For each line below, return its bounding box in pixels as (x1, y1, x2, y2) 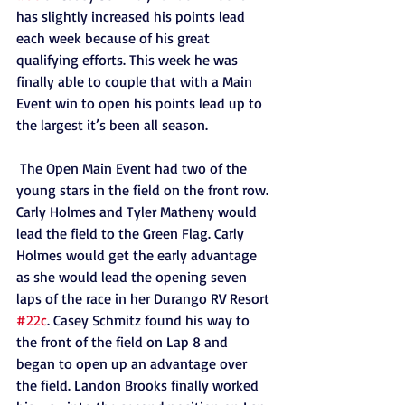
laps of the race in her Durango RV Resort (16, 289, 273, 307)
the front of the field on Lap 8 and (16, 333, 231, 351)
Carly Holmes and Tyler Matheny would (16, 202, 260, 221)
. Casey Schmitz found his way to (47, 311, 253, 329)
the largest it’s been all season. (16, 116, 208, 134)
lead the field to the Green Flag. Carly (16, 224, 248, 242)
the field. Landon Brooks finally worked (16, 376, 262, 394)
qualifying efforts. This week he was (16, 51, 241, 69)
